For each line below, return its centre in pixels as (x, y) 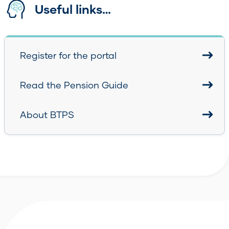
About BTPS (47, 114)
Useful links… (73, 9)
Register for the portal (68, 55)
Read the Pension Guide (74, 85)
